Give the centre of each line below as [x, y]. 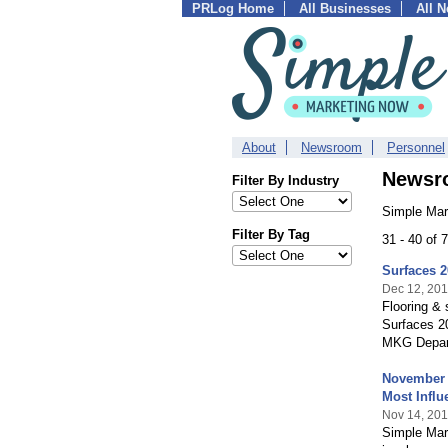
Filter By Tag [271, 234]
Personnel [416, 147]
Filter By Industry [285, 180]
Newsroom [331, 147]
